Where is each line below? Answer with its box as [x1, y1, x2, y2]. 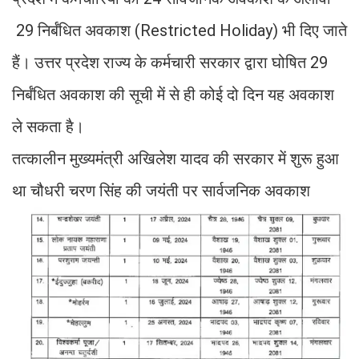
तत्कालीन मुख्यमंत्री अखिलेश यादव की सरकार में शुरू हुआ [12, 148, 339, 168]
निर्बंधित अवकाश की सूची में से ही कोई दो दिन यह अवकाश [12, 84, 334, 104]
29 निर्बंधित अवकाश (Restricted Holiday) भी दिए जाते [12, 20, 347, 40]
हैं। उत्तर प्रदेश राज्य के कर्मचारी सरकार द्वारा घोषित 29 [12, 52, 328, 72]
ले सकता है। [12, 116, 84, 136]
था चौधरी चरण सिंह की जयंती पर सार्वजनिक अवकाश [12, 180, 310, 200]
